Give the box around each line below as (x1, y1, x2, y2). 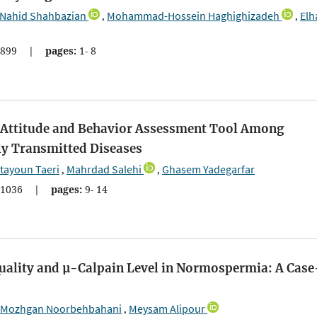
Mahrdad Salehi (67, 162, 142, 177)
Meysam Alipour (129, 301, 205, 316)
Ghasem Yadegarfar (162, 162, 255, 177)
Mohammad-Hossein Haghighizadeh (107, 8, 279, 23)
